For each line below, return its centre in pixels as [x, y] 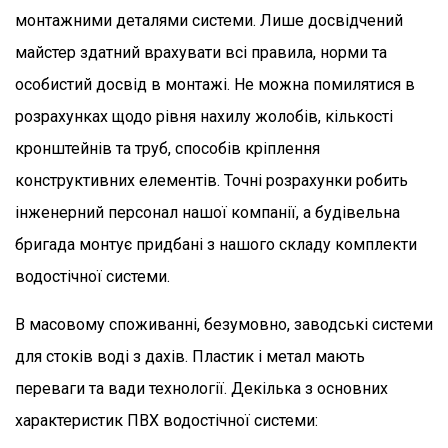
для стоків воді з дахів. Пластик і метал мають [190, 356]
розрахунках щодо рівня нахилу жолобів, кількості [204, 116]
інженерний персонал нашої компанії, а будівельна [207, 212]
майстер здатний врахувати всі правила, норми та [201, 52]
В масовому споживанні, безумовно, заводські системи [224, 324]
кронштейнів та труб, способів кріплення [167, 148]
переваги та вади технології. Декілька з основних [201, 388]
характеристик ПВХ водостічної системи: [166, 420]
